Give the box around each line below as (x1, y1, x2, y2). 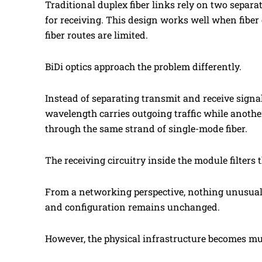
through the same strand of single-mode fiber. (45, 122, 247, 135)
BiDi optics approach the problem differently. (45, 60, 242, 73)
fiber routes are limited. (45, 28, 148, 41)
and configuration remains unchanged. (45, 200, 220, 213)
